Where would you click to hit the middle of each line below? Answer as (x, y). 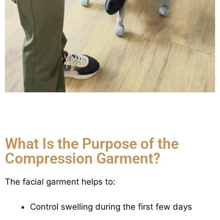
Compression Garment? (83, 159)
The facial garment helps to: (60, 182)
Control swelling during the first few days (111, 206)
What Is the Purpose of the (92, 144)
